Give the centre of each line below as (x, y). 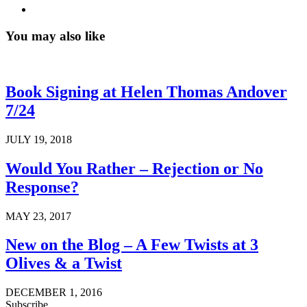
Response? (42, 187)
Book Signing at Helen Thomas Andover (146, 91)
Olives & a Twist (64, 263)
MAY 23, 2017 (38, 216)
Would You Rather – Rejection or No (134, 168)
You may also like (55, 36)
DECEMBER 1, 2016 (54, 293)
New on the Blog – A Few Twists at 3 (132, 245)
